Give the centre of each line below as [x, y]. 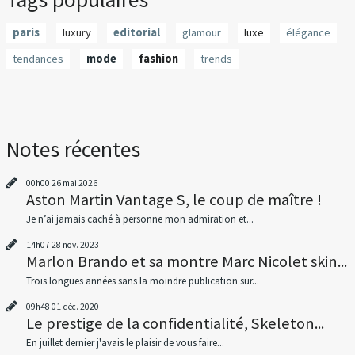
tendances [38, 59]
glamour [202, 32]
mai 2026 [80, 183]
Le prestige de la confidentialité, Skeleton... [175, 323]
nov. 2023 [80, 244]
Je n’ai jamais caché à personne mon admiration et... [139, 219]
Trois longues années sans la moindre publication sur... [142, 281]
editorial [137, 32]
